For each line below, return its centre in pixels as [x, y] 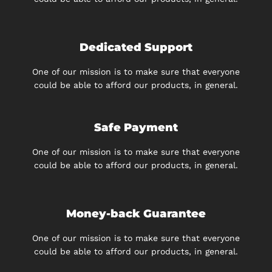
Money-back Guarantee [136, 214]
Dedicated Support [136, 47]
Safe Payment [136, 127]
